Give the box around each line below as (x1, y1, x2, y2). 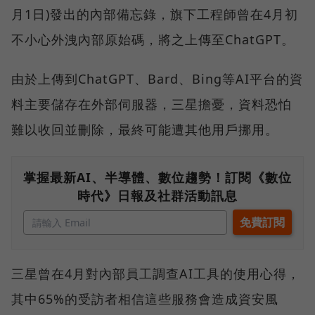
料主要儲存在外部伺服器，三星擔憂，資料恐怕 (11, 95, 292, 112)
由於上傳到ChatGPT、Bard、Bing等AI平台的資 (11, 70, 303, 87)
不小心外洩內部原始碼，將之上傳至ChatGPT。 (11, 30, 295, 48)
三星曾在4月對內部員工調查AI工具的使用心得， (11, 264, 300, 282)
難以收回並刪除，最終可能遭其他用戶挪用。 (11, 120, 278, 138)
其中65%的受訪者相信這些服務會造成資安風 (11, 290, 278, 307)
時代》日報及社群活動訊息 (77, 186, 238, 204)
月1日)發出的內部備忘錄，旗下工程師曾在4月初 (11, 5, 298, 22)
